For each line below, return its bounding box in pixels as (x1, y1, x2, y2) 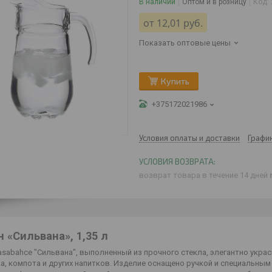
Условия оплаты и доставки (139, 133, 240, 143)
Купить (161, 76, 189, 86)
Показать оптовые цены (139, 38, 231, 47)
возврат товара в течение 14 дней (139, 170, 270, 180)
